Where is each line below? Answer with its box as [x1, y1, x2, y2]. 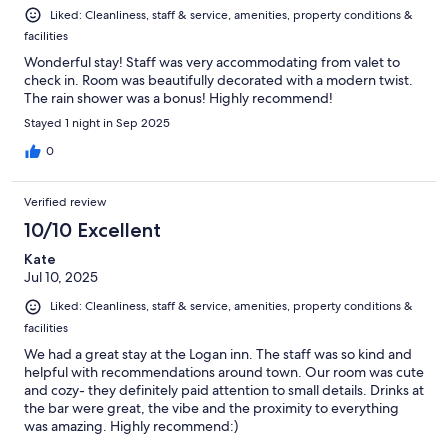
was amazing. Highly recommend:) [24, 416, 238, 435]
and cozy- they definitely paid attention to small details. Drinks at [24, 380, 424, 399]
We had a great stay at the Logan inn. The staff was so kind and [24, 344, 412, 363]
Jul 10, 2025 [24, 268, 98, 287]
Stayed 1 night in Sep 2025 [24, 115, 170, 132]
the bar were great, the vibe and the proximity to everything [24, 398, 399, 417]
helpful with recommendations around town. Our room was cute [24, 362, 424, 381]
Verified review [24, 194, 107, 211]
